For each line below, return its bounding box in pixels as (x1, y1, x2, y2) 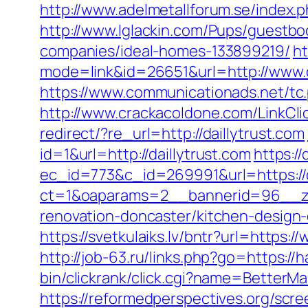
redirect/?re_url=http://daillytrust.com (40, 123, 305, 144)
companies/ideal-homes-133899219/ (40, 41, 290, 61)
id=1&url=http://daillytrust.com (40, 144, 251, 164)
